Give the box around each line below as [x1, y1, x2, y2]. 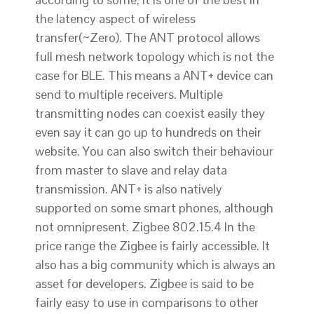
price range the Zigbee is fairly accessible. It [35, 238, 270, 254]
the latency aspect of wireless [35, 11, 196, 27]
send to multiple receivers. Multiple [35, 86, 223, 103]
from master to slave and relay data [35, 162, 227, 179]
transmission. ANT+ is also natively [35, 181, 222, 198]
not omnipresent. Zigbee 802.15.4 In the [35, 219, 255, 235]
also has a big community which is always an [35, 257, 275, 273]
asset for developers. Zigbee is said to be [35, 275, 254, 292]
